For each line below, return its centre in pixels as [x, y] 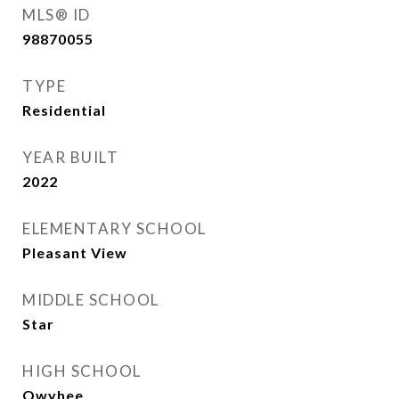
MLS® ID [57, 15]
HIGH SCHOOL [82, 371]
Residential [64, 110]
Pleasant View [75, 252]
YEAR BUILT [70, 157]
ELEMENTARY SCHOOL [114, 228]
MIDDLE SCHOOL [91, 300]
